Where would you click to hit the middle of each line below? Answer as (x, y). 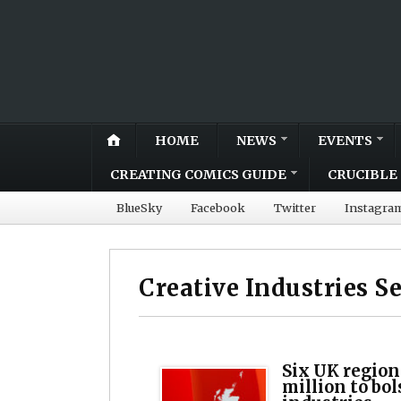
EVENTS (345, 140)
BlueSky (139, 207)
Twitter (295, 207)
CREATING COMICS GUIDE (198, 174)
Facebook (218, 207)
